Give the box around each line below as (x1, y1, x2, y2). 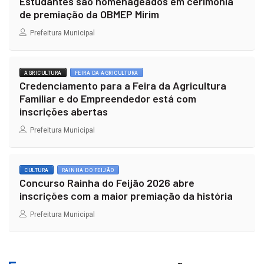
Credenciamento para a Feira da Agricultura (19, 79, 226, 93)
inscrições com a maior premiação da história (19, 189, 233, 203)
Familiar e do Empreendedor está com (19, 92, 196, 105)
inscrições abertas (19, 105, 108, 118)
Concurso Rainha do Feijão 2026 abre (19, 176, 194, 190)
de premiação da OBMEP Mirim (19, 8, 159, 21)
